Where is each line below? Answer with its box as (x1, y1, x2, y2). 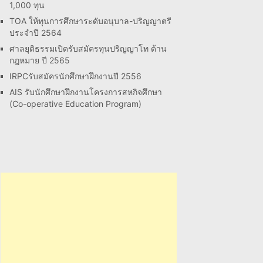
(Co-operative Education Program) (9, 99, 141, 109)
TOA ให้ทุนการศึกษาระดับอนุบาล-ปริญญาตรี (9, 16, 171, 26)
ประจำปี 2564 (9, 28, 62, 38)
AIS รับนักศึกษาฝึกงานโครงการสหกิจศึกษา (9, 87, 162, 97)
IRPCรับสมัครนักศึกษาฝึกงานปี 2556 (9, 71, 141, 81)
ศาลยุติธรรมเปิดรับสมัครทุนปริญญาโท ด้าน (9, 43, 167, 53)
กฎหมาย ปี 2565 (9, 55, 70, 65)
